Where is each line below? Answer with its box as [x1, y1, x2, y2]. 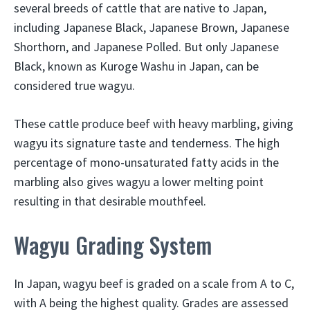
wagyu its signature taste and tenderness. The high [14, 135, 280, 151]
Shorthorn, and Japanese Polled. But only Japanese [14, 39, 279, 55]
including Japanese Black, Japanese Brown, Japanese [14, 19, 289, 35]
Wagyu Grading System [14, 228, 212, 261]
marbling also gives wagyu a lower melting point [14, 174, 264, 190]
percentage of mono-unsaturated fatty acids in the [14, 154, 279, 170]
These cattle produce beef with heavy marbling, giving [14, 116, 293, 131]
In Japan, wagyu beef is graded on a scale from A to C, [14, 275, 294, 291]
